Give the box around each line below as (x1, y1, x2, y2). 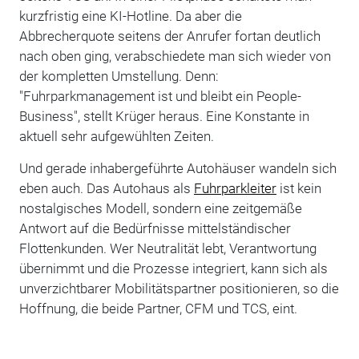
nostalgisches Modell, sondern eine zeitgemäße (18, 200, 302, 217)
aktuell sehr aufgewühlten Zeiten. (18, 128, 214, 145)
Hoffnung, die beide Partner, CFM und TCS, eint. (18, 301, 297, 317)
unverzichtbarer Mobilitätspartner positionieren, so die (18, 280, 339, 297)
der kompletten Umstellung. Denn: (18, 68, 219, 85)
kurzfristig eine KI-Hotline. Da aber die (18, 8, 242, 25)
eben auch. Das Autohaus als (18, 180, 194, 197)
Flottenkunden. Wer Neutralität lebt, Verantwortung (18, 240, 317, 257)
